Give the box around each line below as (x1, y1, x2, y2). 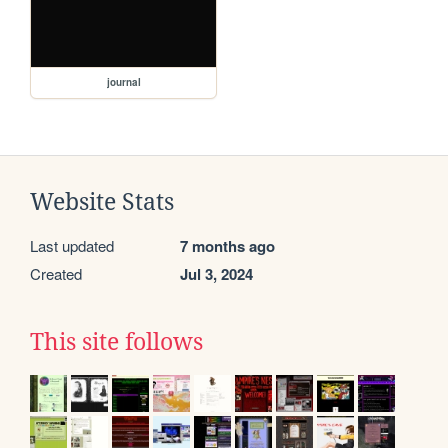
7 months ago (180, 235, 275, 258)
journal (106, 75, 141, 90)
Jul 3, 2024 (180, 263, 253, 286)
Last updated (30, 235, 114, 257)
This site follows (30, 329, 203, 356)
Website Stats (30, 189, 174, 216)
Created (30, 263, 82, 285)
